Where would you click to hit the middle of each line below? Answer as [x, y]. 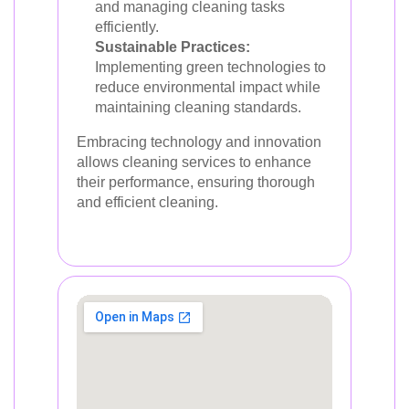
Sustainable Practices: [173, 47]
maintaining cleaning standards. [198, 107]
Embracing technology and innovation [199, 142]
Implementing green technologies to [210, 67]
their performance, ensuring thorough [196, 182]
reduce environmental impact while [208, 87]
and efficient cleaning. [147, 202]
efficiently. [127, 27]
